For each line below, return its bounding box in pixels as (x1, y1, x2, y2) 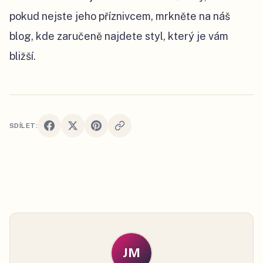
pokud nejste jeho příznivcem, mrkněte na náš (9, 10, 230, 22)
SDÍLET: (9, 122, 38, 130)
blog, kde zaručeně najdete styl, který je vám (9, 30, 228, 42)
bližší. (9, 50, 38, 62)
